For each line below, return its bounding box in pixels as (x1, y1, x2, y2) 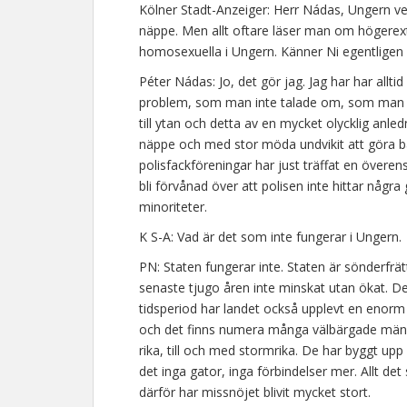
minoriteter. (139, 198, 207, 215)
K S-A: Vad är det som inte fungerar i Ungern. (139, 228, 402, 245)
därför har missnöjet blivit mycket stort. (139, 383, 371, 401)
